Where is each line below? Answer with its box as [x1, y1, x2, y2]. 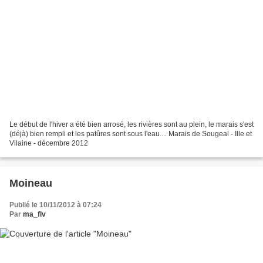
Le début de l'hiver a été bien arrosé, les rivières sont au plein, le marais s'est [9, 120, 254, 129]
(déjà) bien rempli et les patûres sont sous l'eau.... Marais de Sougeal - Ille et [9, 129, 252, 138]
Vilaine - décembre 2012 [9, 139, 88, 147]
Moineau [9, 177, 52, 189]
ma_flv [23, 210, 46, 218]
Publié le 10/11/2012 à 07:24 [9, 200, 102, 209]
